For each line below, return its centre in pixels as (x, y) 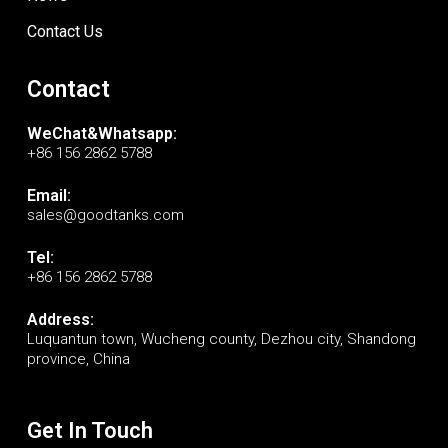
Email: (48, 195)
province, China (78, 358)
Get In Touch (89, 431)
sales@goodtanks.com (105, 214)
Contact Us (64, 31)
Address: (60, 319)
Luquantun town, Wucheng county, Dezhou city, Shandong (221, 338)
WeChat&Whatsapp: (101, 133)
